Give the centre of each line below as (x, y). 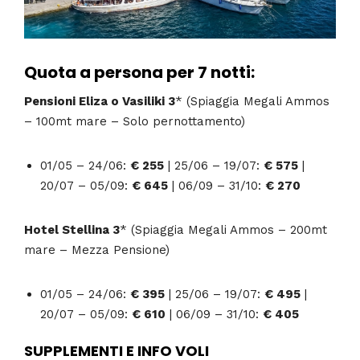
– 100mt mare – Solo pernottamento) (135, 122)
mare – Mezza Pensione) (97, 250)
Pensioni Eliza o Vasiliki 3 (100, 102)
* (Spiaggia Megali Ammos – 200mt (223, 230)
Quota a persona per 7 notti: (139, 72)
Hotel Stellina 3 (72, 230)
